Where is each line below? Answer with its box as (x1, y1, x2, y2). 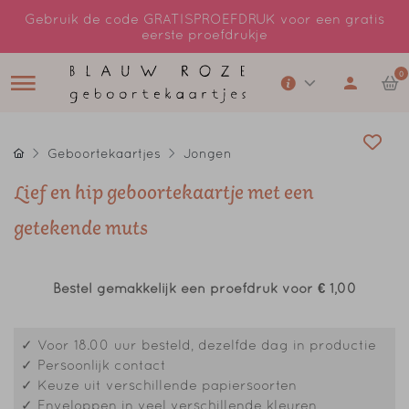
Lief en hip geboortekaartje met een (14, 181, 314, 211)
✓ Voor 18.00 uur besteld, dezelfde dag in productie (21, 337, 376, 352)
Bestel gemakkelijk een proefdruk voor (52, 280, 318, 296)
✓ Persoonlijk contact (21, 357, 166, 372)
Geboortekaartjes (47, 146, 161, 161)
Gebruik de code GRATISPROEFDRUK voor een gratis (25, 11, 384, 26)
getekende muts (14, 216, 148, 246)
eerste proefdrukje (142, 26, 267, 42)
